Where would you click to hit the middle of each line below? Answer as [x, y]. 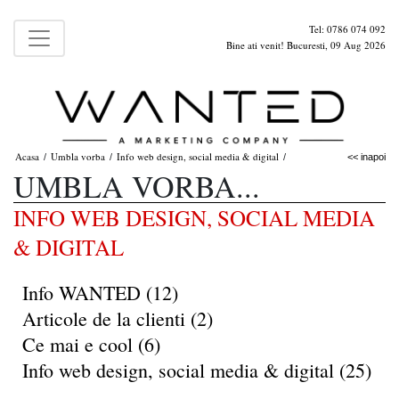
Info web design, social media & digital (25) [197, 370]
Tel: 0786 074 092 [347, 29]
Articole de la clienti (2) [118, 318]
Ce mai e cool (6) [91, 344]
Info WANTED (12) [100, 292]
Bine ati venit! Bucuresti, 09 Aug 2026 [306, 45]
